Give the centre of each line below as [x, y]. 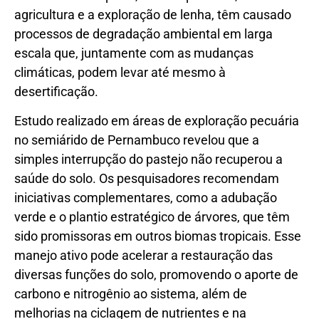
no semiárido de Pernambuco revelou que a [137, 140]
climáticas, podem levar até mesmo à [120, 72]
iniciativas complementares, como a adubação [146, 198]
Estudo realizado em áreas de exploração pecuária [157, 121]
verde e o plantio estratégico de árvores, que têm [152, 217]
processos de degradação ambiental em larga [143, 33]
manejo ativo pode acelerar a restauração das [143, 256]
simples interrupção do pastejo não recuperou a [148, 159]
